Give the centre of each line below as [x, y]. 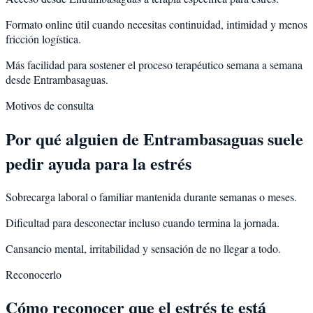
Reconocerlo [34, 274]
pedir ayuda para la [78, 163]
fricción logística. [43, 38]
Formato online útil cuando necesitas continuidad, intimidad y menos [156, 24]
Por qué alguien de [74, 138]
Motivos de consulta [50, 105]
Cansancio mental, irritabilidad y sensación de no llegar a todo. [143, 248]
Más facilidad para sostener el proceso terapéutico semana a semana [154, 64]
